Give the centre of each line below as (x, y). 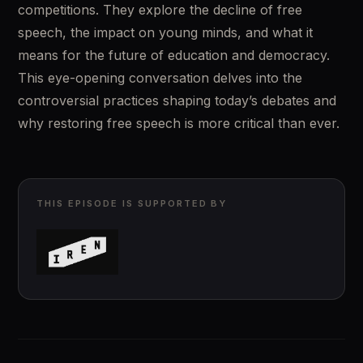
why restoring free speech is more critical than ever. (179, 123)
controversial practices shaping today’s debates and (177, 100)
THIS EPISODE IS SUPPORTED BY (132, 203)
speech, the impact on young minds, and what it (165, 32)
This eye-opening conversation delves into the (160, 78)
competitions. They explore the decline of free (160, 10)
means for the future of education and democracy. (174, 55)
